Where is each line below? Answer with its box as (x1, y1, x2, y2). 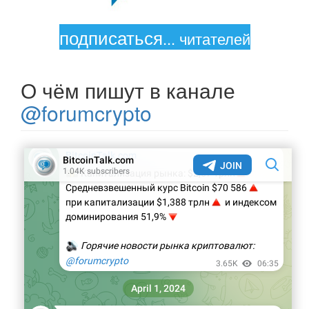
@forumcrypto (21, 98, 152, 128)
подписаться (59, 24, 163, 50)
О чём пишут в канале (21, 75, 235, 106)
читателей (175, 28, 250, 50)
